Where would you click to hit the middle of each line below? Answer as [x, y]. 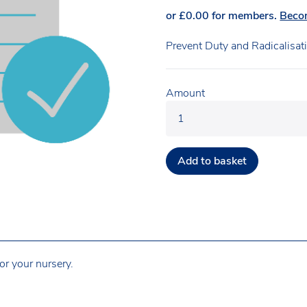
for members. [245, 15]
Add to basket [212, 161]
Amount [186, 93]
